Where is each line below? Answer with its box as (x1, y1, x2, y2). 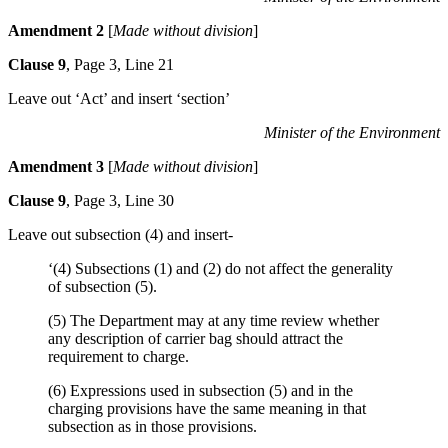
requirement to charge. (48, 347, 189, 365)
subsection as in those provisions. (48, 417, 257, 435)
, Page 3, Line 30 (66, 191, 174, 209)
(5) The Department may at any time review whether (48, 311, 379, 329)
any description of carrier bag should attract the (48, 329, 343, 347)
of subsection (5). (48, 277, 157, 295)
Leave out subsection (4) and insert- (8, 225, 233, 243)
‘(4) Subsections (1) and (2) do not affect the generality (48, 259, 393, 277)
